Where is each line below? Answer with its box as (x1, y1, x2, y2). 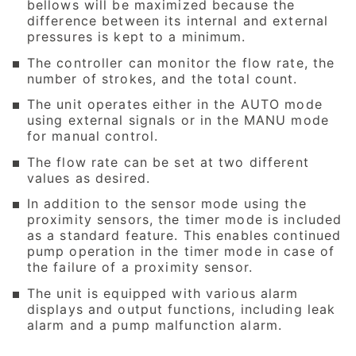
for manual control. (26, 128, 159, 145)
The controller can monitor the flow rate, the (26, 54, 335, 71)
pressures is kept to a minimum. (26, 29, 246, 45)
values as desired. (26, 169, 151, 186)
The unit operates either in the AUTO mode (26, 96, 323, 113)
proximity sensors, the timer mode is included (26, 211, 342, 228)
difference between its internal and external (26, 13, 329, 29)
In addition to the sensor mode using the (26, 195, 307, 212)
